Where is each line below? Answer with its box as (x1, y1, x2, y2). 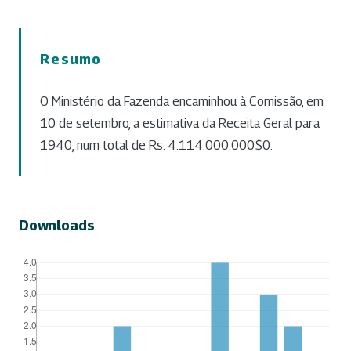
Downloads (19, 216, 95, 233)
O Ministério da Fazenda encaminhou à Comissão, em (40, 93, 324, 109)
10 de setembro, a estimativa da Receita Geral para (40, 115, 320, 131)
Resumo (40, 50, 102, 67)
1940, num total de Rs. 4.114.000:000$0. (40, 137, 273, 153)
